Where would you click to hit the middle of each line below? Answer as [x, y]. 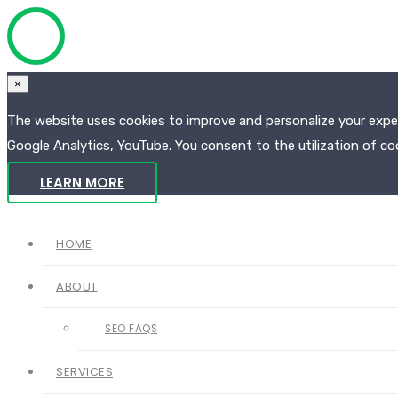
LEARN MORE [82, 183]
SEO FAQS [131, 329]
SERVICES [84, 372]
